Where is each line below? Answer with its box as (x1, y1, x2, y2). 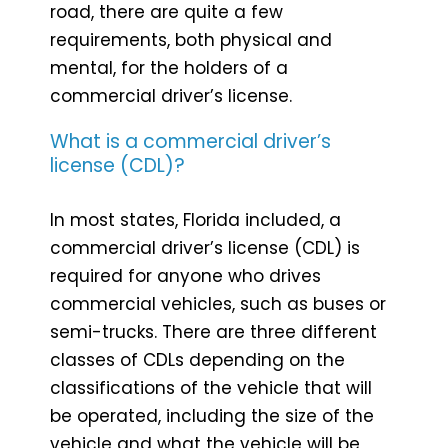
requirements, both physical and (50, 27, 332, 52)
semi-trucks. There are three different (50, 319, 377, 344)
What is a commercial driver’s (50, 127, 331, 155)
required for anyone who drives (50, 263, 321, 288)
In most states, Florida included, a (50, 207, 341, 232)
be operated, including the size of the (50, 403, 374, 428)
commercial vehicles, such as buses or (50, 291, 386, 316)
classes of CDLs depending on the (50, 347, 345, 372)
